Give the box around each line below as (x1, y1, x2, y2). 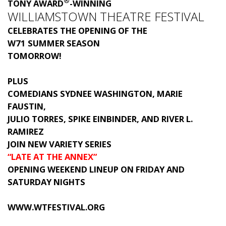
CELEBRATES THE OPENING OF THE (8, 24, 147, 36)
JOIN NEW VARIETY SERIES (8, 138, 111, 150)
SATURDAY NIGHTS (8, 176, 85, 188)
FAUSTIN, (8, 100, 46, 112)
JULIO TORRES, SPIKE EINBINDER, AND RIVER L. (8, 112, 193, 125)
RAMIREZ (8, 125, 44, 137)
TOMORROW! (8, 49, 62, 62)
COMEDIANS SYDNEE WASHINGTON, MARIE (8, 87, 183, 99)
